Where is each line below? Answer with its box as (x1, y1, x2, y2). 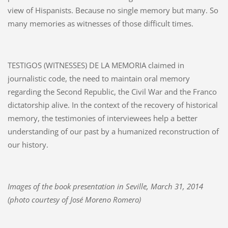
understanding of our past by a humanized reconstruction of (7, 126, 219, 136)
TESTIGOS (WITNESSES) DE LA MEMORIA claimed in (7, 60, 184, 70)
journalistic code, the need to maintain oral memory (7, 73, 190, 83)
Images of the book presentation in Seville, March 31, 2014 (7, 181, 203, 191)
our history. (7, 139, 48, 150)
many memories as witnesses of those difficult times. (7, 18, 193, 28)
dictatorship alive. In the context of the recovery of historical (7, 99, 218, 110)
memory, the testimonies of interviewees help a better (7, 112, 197, 123)
